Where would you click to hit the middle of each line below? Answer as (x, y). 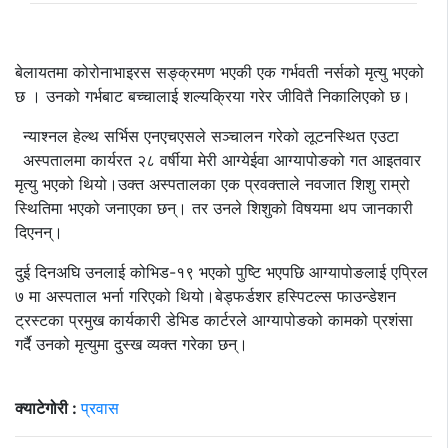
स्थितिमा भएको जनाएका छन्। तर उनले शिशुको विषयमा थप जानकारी (214, 208)
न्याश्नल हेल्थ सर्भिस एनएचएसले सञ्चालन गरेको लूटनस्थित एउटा (211, 136)
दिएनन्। (39, 232)
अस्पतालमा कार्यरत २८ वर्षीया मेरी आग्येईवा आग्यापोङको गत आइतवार (222, 160)
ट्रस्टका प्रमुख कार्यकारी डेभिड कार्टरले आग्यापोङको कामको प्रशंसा (214, 320)
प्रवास (100, 408)
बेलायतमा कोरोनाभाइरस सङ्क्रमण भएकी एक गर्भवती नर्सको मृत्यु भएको (219, 72)
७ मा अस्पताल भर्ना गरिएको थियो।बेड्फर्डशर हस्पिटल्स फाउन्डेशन (205, 296)
